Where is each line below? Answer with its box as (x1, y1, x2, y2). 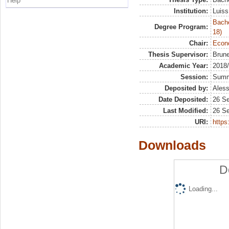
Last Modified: (163, 107, 208, 114)
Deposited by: (164, 84, 208, 92)
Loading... (188, 185, 218, 193)
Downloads (139, 138, 206, 152)
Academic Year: (158, 62, 208, 70)
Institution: (173, 7, 208, 15)
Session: (180, 73, 208, 81)
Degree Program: (154, 23, 208, 31)
